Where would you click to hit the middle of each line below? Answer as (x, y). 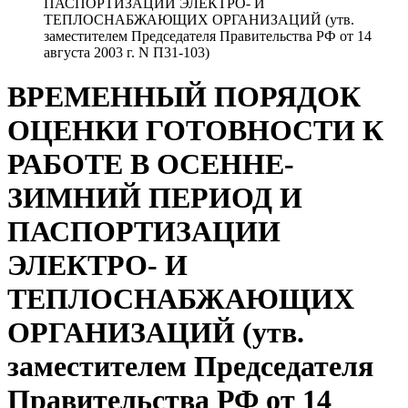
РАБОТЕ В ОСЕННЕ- (151, 164)
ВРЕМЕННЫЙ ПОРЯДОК (184, 97)
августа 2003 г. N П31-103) (127, 52)
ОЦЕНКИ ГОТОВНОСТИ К (195, 131)
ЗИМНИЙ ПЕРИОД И (155, 198)
